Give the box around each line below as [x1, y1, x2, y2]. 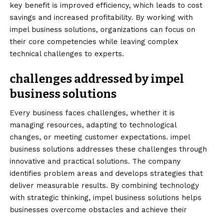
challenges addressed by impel [10, 72, 184, 86]
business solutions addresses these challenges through [10, 145, 207, 154]
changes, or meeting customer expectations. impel [10, 133, 190, 142]
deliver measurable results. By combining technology [10, 181, 199, 190]
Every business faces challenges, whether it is [10, 108, 175, 118]
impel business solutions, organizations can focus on [10, 25, 195, 34]
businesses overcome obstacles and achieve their [10, 205, 187, 215]
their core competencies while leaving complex [10, 37, 178, 46]
